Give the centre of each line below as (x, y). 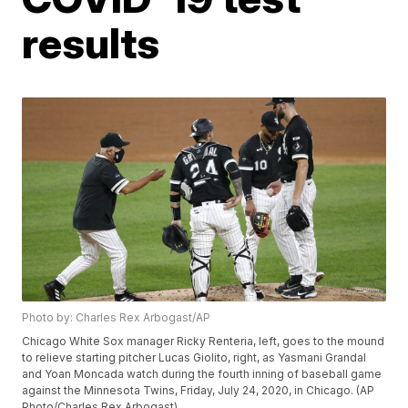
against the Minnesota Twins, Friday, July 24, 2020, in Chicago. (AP (199, 391)
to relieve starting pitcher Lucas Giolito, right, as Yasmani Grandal (194, 358)
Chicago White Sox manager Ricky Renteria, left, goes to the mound (204, 342)
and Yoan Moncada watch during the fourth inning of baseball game (202, 374)
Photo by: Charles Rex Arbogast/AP (117, 318)
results (91, 43)
